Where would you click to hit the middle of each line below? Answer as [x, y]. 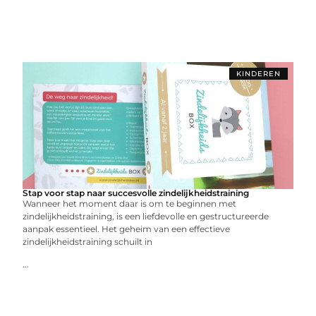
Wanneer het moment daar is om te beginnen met [130, 203]
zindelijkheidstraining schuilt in [88, 242]
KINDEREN [258, 74]
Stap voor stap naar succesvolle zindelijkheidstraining [136, 193]
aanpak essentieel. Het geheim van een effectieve [127, 229]
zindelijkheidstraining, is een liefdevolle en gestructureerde [146, 216]
